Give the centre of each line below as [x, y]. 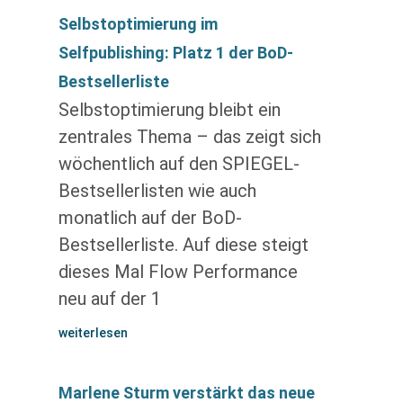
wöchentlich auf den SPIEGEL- [179, 164]
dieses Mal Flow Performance [178, 272]
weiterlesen [93, 333]
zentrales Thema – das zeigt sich [189, 137]
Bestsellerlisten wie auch [157, 191]
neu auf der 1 [109, 299]
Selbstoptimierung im [138, 24]
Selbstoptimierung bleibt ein [169, 110]
